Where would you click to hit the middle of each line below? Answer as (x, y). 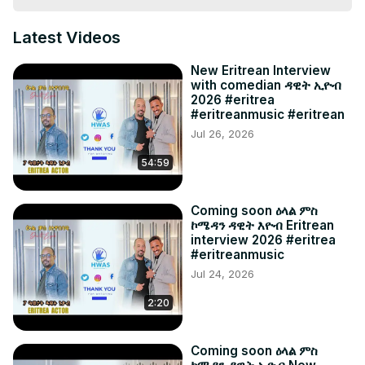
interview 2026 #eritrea (263, 240)
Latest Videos (67, 38)
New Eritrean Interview (261, 71)
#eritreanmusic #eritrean (268, 115)
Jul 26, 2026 (222, 134)
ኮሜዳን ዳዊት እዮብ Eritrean (262, 226)
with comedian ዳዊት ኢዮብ (266, 86)
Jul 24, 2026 (222, 274)
